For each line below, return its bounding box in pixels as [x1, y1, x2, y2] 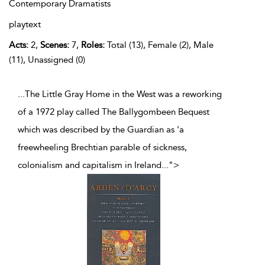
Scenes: [40, 40, 69, 51]
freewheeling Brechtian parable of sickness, [18, 142, 187, 153]
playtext [9, 19, 41, 30]
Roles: [81, 40, 105, 51]
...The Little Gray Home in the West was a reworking [18, 89, 222, 100]
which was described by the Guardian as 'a [18, 124, 184, 135]
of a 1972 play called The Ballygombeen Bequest [18, 106, 209, 118]
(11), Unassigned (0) [9, 54, 85, 66]
